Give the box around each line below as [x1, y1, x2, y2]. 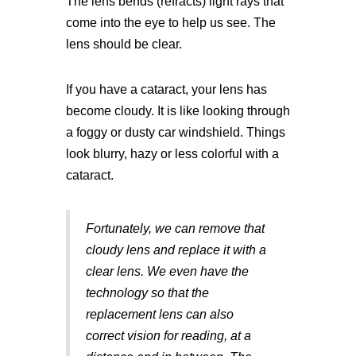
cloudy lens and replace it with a [85, 243, 266, 257]
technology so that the [85, 286, 209, 300]
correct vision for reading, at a [85, 329, 251, 342]
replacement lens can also [85, 308, 234, 321]
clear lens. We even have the [85, 265, 249, 278]
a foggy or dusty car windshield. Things [65, 126, 285, 139]
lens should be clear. [65, 37, 182, 51]
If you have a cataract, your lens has [65, 83, 267, 96]
